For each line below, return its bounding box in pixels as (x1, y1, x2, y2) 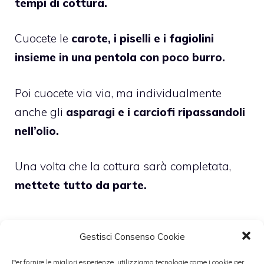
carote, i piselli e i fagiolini (68, 31, 214, 46)
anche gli (15, 104, 66, 119)
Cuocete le (15, 31, 68, 46)
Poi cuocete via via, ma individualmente (15, 85, 222, 100)
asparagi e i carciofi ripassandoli (66, 104, 245, 119)
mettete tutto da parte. (15, 178, 150, 193)
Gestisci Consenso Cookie (79, 231, 185, 242)
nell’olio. (15, 123, 62, 138)
